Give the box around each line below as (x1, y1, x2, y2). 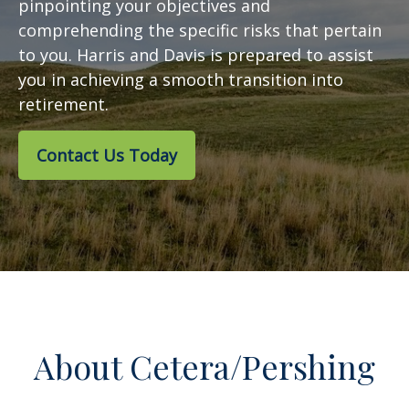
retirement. (18, 93, 109, 115)
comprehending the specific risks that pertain (18, 19, 382, 41)
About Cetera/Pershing (34, 344, 375, 388)
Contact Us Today (37, 144, 177, 166)
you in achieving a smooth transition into (18, 68, 343, 90)
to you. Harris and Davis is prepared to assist (18, 44, 373, 66)
